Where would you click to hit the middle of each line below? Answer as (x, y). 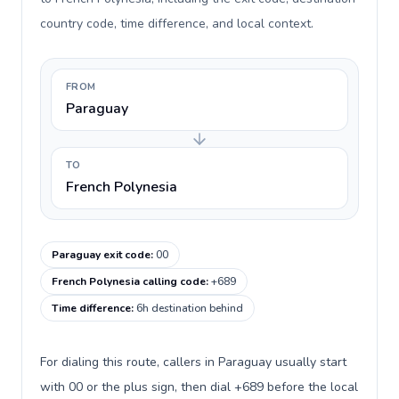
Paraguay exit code (101, 255)
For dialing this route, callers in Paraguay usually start (193, 362)
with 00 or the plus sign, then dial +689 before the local (199, 387)
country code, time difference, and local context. (177, 24)
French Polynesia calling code (129, 281)
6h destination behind (190, 308)
